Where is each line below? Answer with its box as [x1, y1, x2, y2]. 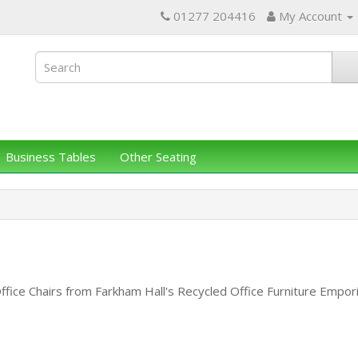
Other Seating [120, 149, 197, 165]
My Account [279, 8, 342, 24]
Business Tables [6, 149, 96, 165]
